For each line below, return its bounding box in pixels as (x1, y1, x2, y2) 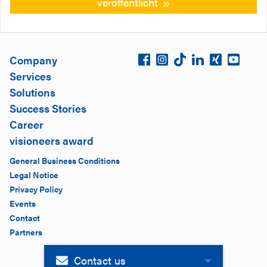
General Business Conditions (10, 154, 120, 167)
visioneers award (10, 133, 94, 148)
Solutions (10, 85, 55, 100)
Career (10, 117, 44, 132)
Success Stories (10, 101, 86, 116)
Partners (10, 226, 42, 238)
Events (10, 197, 36, 210)
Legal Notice (10, 169, 58, 181)
